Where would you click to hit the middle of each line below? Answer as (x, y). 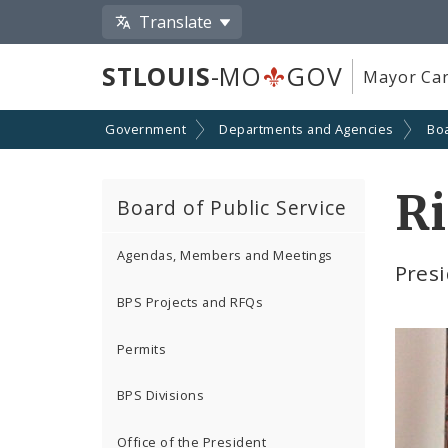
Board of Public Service (232, 207)
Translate (176, 21)
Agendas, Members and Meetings (225, 255)
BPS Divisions (161, 395)
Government (145, 129)
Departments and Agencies (306, 129)
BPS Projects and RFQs (190, 302)
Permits (142, 348)
